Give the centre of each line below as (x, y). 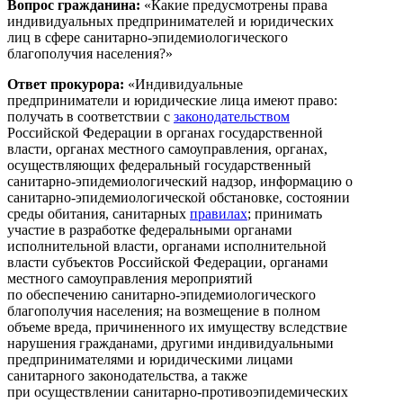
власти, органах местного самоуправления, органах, (167, 148)
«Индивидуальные (185, 84)
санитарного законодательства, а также (127, 375)
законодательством (232, 116)
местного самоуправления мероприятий (130, 278)
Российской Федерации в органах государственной (165, 132)
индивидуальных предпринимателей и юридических (170, 21)
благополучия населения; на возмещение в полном (164, 310)
